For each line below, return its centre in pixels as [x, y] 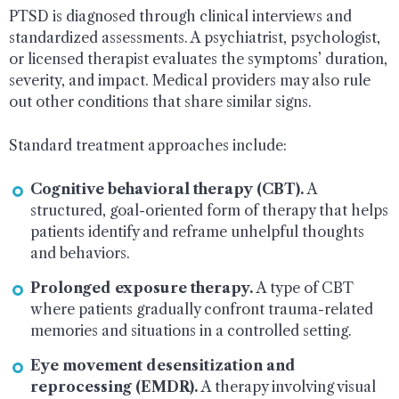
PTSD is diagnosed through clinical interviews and [180, 16]
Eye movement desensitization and [163, 365]
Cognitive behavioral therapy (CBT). [167, 188]
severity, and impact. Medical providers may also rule [190, 80]
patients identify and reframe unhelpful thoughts [197, 231]
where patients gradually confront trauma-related [202, 309]
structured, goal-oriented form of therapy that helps [209, 210]
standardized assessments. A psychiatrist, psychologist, [195, 37]
